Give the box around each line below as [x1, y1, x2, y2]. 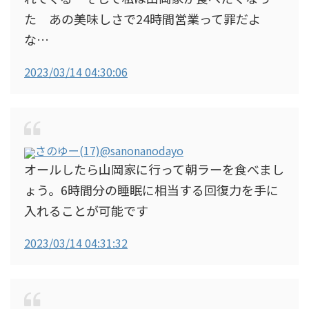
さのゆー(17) [35, 142, 100, 159]
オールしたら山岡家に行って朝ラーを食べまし [24, 160, 284, 178]
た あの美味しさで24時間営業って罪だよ [24, 10, 261, 28]
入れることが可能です [24, 201, 148, 219]
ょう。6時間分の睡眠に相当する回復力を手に [24, 181, 279, 199]
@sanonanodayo [100, 142, 183, 159]
